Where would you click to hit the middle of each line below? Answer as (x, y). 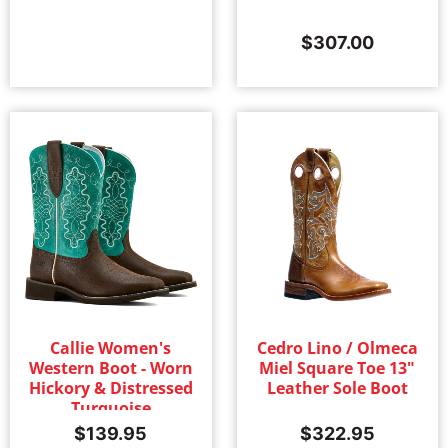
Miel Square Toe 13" (337, 367)
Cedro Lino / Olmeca (337, 347)
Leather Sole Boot (337, 387)
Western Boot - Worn (110, 367)
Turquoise (110, 407)
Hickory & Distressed (110, 387)
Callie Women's (111, 347)
